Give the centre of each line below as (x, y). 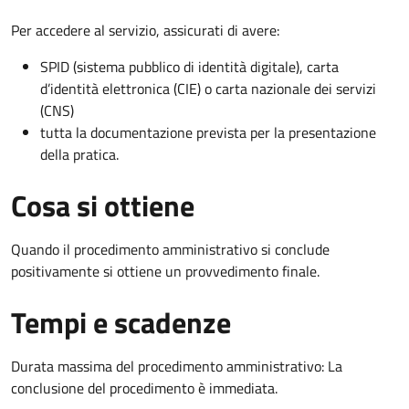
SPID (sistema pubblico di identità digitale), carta (189, 66)
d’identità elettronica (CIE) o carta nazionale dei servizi (208, 88)
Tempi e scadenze (121, 322)
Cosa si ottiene (103, 205)
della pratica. (79, 154)
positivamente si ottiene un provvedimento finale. (165, 271)
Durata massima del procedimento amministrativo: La (177, 366)
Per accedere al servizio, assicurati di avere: (145, 30)
